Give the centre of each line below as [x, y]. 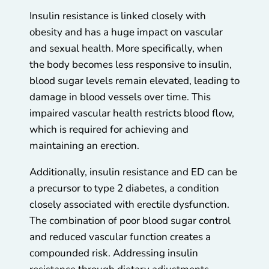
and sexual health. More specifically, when [126, 48]
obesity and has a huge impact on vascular [126, 32]
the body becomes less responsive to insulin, [131, 64]
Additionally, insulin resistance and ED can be [133, 172]
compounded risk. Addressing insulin [114, 253]
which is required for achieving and [109, 129]
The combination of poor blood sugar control [130, 220]
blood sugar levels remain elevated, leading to [134, 80]
